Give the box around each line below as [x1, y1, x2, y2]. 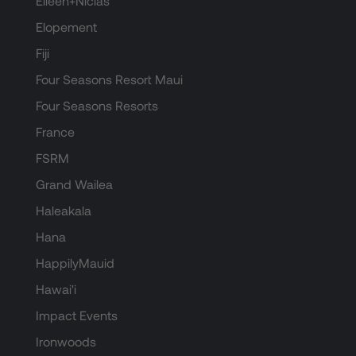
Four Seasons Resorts [35, 98, 158, 114]
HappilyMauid [35, 255, 114, 271]
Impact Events [35, 308, 118, 323]
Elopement [35, 19, 97, 35]
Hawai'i [35, 281, 76, 297]
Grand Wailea [35, 176, 113, 192]
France [35, 124, 75, 140]
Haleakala [35, 203, 91, 219]
